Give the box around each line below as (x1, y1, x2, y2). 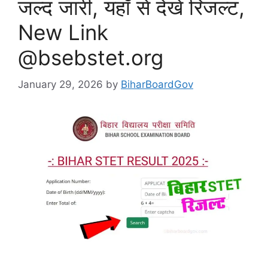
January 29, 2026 (18, 78, 103, 90)
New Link (18, 20, 108, 45)
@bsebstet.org (18, 45, 163, 71)
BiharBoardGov (121, 78, 193, 90)
